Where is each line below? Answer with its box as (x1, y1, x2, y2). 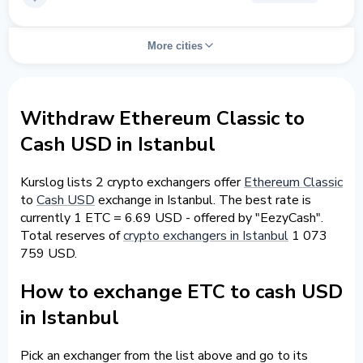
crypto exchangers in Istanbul (123, 226, 288, 245)
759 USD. (20, 244, 77, 263)
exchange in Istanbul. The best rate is (95, 190, 311, 209)
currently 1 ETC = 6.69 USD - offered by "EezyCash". (20, 208, 323, 227)
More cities (147, 39, 203, 52)
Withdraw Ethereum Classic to (20, 105, 305, 131)
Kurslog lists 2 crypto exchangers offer (20, 173, 244, 191)
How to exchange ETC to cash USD (20, 278, 343, 305)
